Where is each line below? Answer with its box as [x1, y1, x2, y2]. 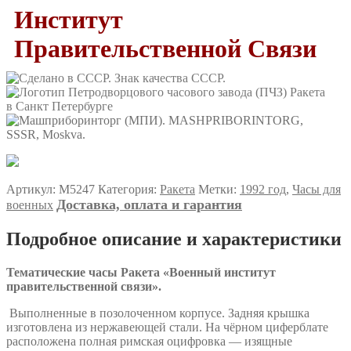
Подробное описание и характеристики [6, 228, 342, 249]
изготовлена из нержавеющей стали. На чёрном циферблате [6, 320, 328, 334]
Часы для [292, 182, 341, 196]
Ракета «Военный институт [121, 265, 276, 279]
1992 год [240, 182, 286, 196]
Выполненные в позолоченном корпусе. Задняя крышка [6, 306, 309, 320]
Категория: [98, 182, 160, 196]
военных [6, 197, 53, 212]
